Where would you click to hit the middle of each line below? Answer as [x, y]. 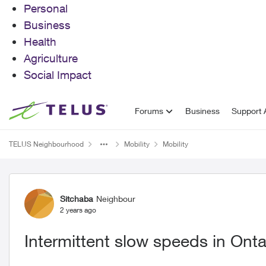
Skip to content [49, 110]
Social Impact [58, 75]
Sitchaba [77, 198]
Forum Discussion [84, 184]
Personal [46, 8]
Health [40, 42]
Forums [149, 111]
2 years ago [78, 210]
